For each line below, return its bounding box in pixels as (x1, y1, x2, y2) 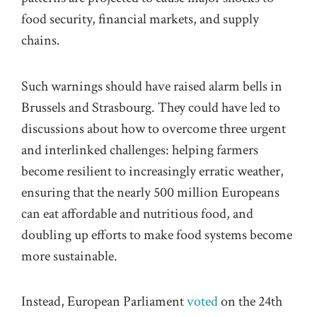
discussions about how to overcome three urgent (21, 119, 286, 138)
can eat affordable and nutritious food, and (21, 204, 253, 223)
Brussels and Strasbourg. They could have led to (21, 98, 280, 117)
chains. (21, 31, 60, 50)
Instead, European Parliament (21, 292, 187, 311)
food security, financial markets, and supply (21, 10, 259, 29)
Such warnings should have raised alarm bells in (21, 76, 282, 96)
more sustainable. (21, 246, 117, 265)
